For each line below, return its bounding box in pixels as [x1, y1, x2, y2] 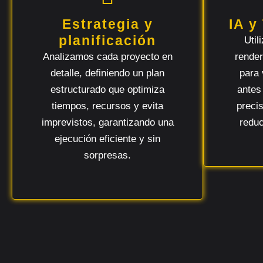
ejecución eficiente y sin [55, 133, 160, 144]
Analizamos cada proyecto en [42, 51, 173, 62]
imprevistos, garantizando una [41, 117, 174, 128]
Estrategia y [62, 16, 153, 32]
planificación [59, 33, 156, 48]
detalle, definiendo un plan [50, 68, 164, 79]
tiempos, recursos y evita [52, 100, 163, 112]
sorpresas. [84, 150, 131, 161]
